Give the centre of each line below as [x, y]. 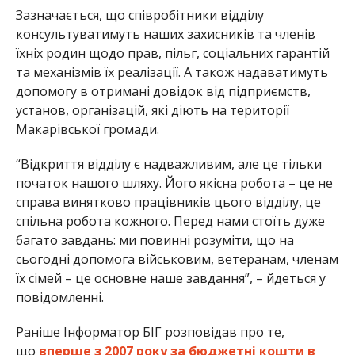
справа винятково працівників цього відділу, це [168, 202]
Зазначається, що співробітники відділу [139, 15]
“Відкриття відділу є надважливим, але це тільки [168, 164]
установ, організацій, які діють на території [152, 111]
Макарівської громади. [87, 130]
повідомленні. [59, 298]
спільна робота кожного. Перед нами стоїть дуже [170, 221]
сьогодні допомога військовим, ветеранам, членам [177, 260]
